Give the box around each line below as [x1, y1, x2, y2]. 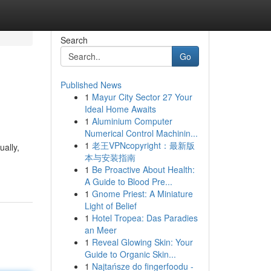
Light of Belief [84, 200, 137, 212]
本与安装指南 [84, 151, 135, 163]
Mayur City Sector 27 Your [91, 91, 192, 103]
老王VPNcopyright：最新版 [91, 139, 195, 151]
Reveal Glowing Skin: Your [91, 236, 193, 248]
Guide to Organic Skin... [84, 248, 176, 260]
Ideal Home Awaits [84, 103, 156, 115]
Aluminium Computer [91, 115, 172, 127]
